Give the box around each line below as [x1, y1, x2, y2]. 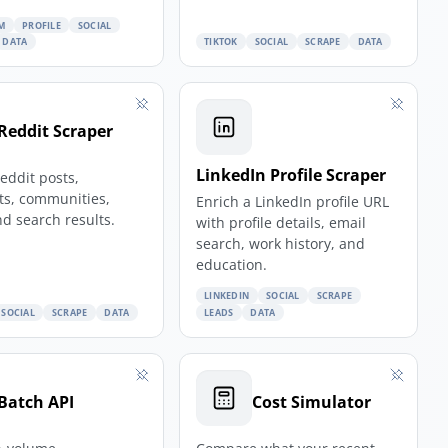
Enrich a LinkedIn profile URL [195, 192, 389, 212]
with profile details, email [195, 213, 366, 233]
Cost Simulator [251, 391, 371, 414]
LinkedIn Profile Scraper [195, 164, 386, 187]
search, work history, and [195, 234, 365, 254]
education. [195, 255, 267, 275]
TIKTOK [204, 35, 238, 49]
